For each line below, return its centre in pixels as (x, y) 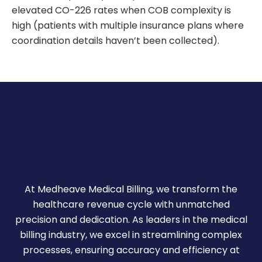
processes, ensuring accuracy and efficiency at (131, 250)
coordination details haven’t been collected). (116, 41)
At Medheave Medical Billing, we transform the (131, 189)
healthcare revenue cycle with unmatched (131, 204)
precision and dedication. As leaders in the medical (131, 219)
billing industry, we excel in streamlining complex (131, 235)
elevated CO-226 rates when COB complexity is (121, 11)
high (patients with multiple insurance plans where (128, 26)
